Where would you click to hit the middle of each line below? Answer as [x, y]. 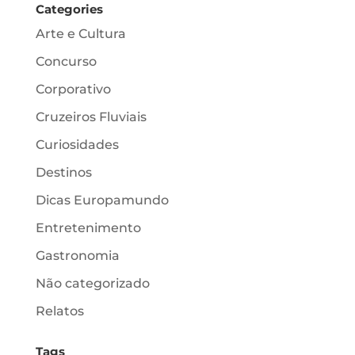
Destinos [63, 172]
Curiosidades [77, 144]
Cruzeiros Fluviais [91, 116]
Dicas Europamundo [102, 200]
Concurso [66, 61]
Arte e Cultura [80, 33]
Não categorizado [92, 283]
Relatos [59, 311]
